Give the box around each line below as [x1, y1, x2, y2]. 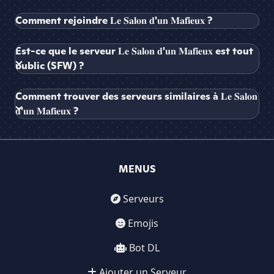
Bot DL [129, 241, 160, 255]
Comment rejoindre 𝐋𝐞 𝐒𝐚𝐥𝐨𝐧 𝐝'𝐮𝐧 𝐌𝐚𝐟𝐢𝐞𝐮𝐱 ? [15, 14, 212, 28]
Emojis [128, 217, 158, 231]
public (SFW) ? [15, 59, 84, 73]
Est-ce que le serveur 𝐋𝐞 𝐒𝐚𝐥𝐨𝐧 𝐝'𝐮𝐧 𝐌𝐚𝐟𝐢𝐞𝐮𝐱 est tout [15, 45, 253, 58]
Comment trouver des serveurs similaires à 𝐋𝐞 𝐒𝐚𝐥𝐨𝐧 [15, 90, 257, 103]
